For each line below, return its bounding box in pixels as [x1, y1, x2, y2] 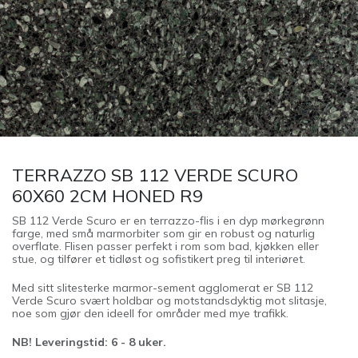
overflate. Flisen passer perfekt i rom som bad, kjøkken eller [12, 239, 319, 253]
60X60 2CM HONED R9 [12, 185, 203, 206]
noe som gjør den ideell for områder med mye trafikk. [12, 306, 288, 320]
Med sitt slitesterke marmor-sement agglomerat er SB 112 [12, 280, 313, 295]
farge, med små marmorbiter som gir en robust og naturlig [12, 226, 315, 241]
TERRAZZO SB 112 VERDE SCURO [12, 164, 298, 185]
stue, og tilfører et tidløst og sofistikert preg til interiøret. [12, 252, 305, 266]
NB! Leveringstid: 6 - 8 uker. [12, 335, 166, 349]
